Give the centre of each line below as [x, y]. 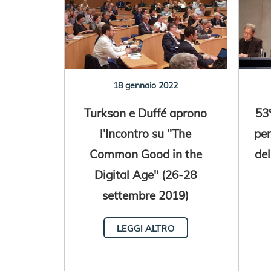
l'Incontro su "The [146, 133]
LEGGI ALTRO [145, 228]
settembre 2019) [146, 195]
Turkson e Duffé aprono [146, 113]
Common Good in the [145, 154]
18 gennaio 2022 [146, 85]
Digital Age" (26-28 [146, 174]
